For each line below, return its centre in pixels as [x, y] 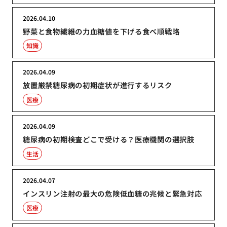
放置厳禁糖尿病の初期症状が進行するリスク [98, 85]
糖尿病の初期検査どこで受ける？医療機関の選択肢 [109, 139]
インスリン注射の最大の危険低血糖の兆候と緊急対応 [112, 193]
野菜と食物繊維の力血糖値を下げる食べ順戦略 [101, 31]
